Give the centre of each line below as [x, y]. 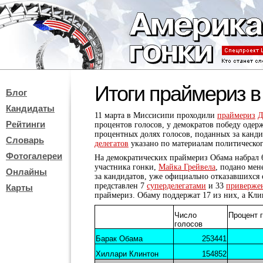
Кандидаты [30, 108]
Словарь [25, 140]
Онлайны [26, 172]
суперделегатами [176, 186]
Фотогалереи [34, 156]
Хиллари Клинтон [127, 254]
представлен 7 [121, 186]
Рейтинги [26, 124]
